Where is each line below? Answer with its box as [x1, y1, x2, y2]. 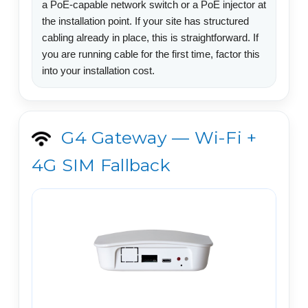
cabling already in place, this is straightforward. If [42, 31, 258, 43]
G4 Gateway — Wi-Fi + [56, 126, 257, 148]
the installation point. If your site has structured [42, 14, 249, 27]
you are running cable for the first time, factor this [42, 47, 260, 60]
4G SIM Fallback [32, 154, 170, 175]
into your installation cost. [42, 64, 155, 76]
